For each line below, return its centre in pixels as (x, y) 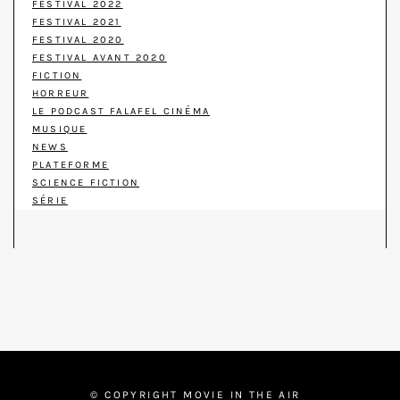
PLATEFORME (71, 165)
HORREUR (61, 94)
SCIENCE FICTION (86, 183)
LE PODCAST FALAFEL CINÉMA (121, 112)
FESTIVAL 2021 (77, 22)
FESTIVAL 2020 (78, 40)
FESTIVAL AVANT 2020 (100, 58)
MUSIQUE (60, 129)
